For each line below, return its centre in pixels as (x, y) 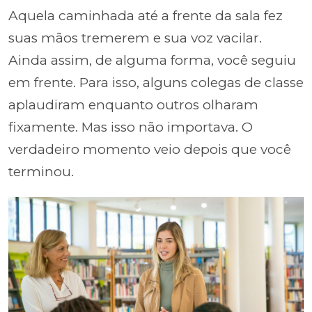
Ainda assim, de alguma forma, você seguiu (152, 60)
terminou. (41, 171)
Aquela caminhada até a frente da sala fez (146, 15)
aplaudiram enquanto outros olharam (133, 104)
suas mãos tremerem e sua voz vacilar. (135, 38)
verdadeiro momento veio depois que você (150, 149)
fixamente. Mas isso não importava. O (131, 127)
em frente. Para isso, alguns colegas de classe (156, 82)
